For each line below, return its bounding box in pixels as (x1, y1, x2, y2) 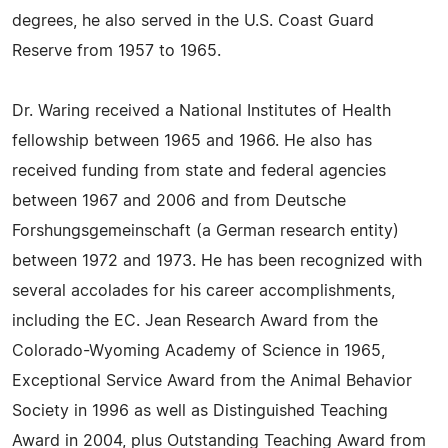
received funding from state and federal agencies (12, 163, 386, 179)
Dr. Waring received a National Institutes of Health (12, 103, 391, 119)
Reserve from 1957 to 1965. (12, 43, 221, 59)
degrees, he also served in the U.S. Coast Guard (12, 13, 374, 29)
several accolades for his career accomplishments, (12, 283, 395, 299)
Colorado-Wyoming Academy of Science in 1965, (12, 343, 385, 359)
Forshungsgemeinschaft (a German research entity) (12, 223, 399, 239)
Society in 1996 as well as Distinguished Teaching (12, 403, 388, 419)
